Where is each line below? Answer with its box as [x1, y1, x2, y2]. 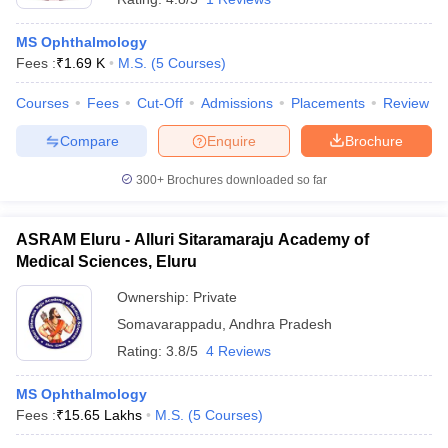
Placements [291, 95, 365, 111]
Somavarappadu [117, 316, 222, 332]
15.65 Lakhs [64, 407, 142, 423]
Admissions [201, 95, 273, 111]
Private [193, 289, 237, 305]
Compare [59, 132, 119, 149]
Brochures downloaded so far [164, 173, 327, 187]
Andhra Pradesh [229, 316, 332, 332]
